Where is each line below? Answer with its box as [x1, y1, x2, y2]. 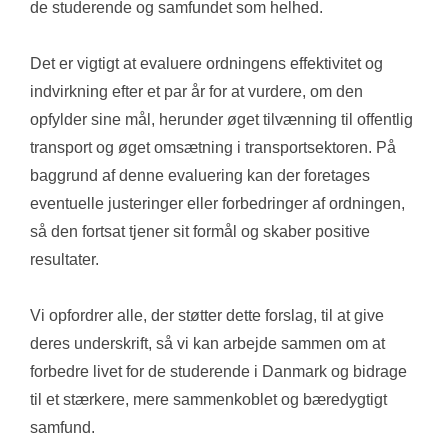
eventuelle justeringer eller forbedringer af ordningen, [30, 195, 405, 213]
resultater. [30, 251, 99, 269]
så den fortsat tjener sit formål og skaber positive [30, 223, 370, 241]
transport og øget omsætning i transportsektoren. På [30, 139, 396, 157]
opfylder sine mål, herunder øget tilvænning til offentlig [30, 111, 413, 129]
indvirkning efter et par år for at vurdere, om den [30, 83, 363, 101]
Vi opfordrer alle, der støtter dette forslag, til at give [30, 307, 384, 325]
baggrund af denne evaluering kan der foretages [30, 167, 370, 185]
